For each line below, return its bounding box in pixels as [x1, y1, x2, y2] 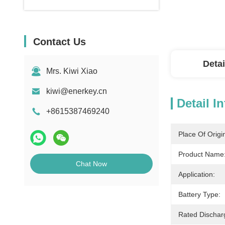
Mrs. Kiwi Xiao [46, 67, 97, 75]
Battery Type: [178, 190, 220, 198]
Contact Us [33, 36, 86, 47]
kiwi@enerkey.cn [46, 87, 107, 95]
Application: [178, 170, 215, 178]
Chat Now [76, 160, 107, 168]
